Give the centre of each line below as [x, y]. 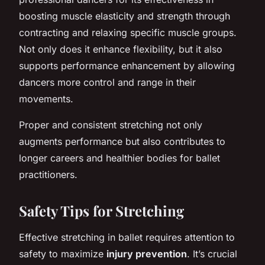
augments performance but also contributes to [122, 141]
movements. [46, 98]
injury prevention [147, 253]
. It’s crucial [212, 253]
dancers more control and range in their [107, 82]
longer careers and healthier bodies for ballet [119, 158]
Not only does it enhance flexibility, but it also [121, 49]
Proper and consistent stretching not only [111, 125]
